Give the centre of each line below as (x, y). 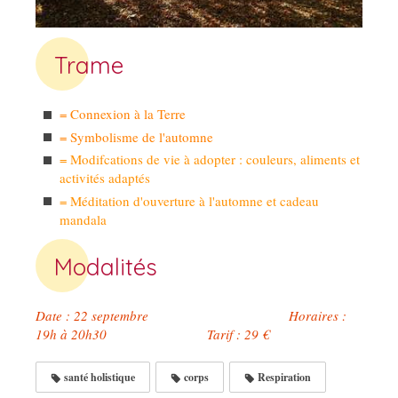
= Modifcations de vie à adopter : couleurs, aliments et (210, 159)
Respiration (283, 377)
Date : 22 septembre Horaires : (191, 315)
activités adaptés (105, 178)
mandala (83, 219)
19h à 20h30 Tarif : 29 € (152, 334)
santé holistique (98, 377)
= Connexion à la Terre (123, 114)
